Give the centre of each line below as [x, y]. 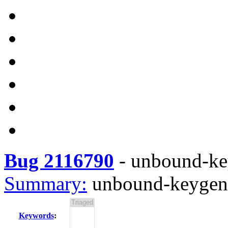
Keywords [36, 216]
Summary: [46, 183]
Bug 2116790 [59, 161]
